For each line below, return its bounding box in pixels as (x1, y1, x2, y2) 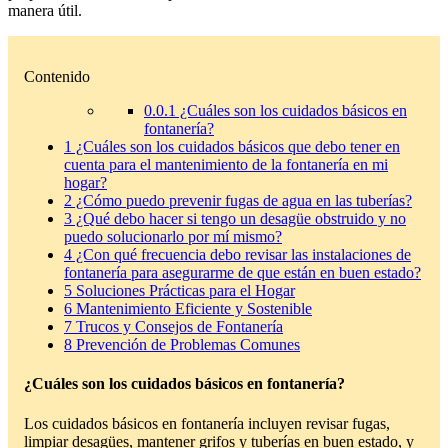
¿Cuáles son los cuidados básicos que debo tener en (72, 138, 400, 156)
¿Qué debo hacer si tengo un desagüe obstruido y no (72, 210, 406, 228)
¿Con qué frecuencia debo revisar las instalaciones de (72, 246, 411, 264)
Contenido (24, 68, 90, 86)
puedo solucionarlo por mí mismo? (64, 228, 282, 246)
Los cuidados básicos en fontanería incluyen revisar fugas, (24, 414, 390, 432)
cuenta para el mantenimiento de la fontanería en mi (64, 156, 388, 174)
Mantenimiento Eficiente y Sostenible (72, 300, 312, 318)
